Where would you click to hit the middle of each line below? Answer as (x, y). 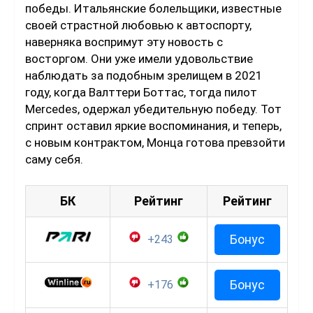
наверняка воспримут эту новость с (124, 42)
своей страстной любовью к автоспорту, (138, 26)
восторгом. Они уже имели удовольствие (139, 59)
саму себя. (54, 160)
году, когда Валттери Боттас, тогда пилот (141, 93)
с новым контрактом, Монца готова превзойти (155, 143)
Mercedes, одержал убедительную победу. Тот (153, 109)
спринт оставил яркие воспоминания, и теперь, (153, 126)
